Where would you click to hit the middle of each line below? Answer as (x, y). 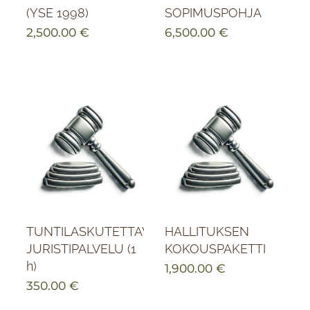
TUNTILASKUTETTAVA (91, 232)
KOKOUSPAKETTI (215, 249)
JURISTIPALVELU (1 (81, 249)
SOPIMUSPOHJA (213, 13)
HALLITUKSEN (207, 232)
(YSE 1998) (57, 13)
